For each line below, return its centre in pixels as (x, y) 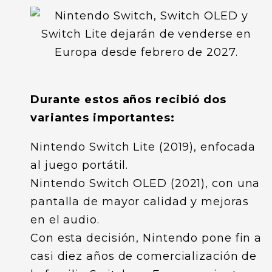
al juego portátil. (80, 165)
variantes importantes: (103, 118)
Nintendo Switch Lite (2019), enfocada (143, 147)
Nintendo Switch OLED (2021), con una (145, 183)
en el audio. (65, 220)
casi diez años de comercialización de (144, 256)
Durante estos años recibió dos (128, 100)
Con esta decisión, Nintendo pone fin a (146, 238)
